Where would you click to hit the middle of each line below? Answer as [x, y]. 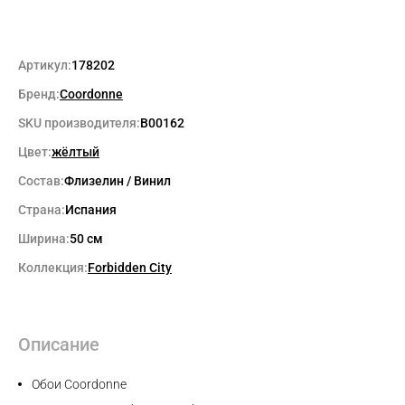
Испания [91, 209]
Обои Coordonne [79, 384]
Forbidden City [130, 267]
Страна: [42, 209]
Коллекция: [53, 267]
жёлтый [75, 151]
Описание [59, 344]
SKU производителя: [79, 122]
